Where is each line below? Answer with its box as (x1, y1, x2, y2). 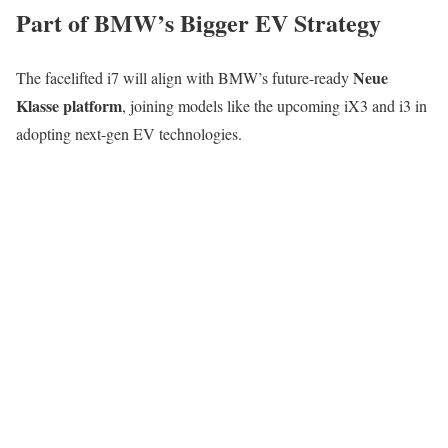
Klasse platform (16, 94, 122, 118)
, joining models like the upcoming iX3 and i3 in (122, 95, 427, 117)
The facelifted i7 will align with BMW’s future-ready (16, 67, 353, 89)
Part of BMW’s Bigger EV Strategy (16, 5, 381, 41)
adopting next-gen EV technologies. (16, 123, 242, 145)
